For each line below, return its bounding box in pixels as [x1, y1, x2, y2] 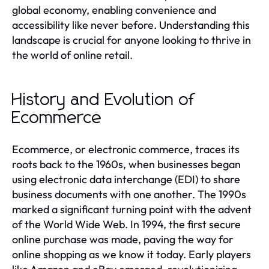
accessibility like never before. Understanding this [12, 17, 250, 32]
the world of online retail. [12, 47, 133, 62]
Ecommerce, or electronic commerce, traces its [12, 142, 240, 156]
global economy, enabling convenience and [12, 2, 216, 17]
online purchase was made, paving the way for [12, 232, 234, 246]
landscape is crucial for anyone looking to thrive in [12, 32, 251, 47]
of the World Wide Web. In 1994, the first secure [12, 217, 241, 231]
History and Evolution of [12, 91, 195, 109]
